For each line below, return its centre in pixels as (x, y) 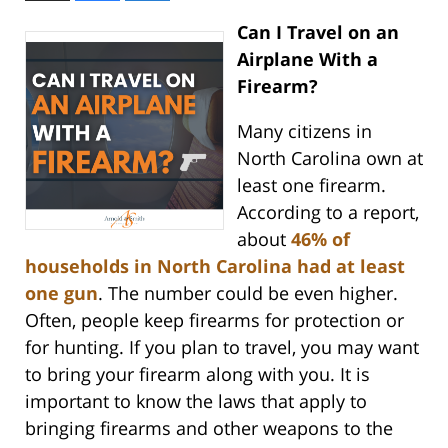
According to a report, (327, 211)
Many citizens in (304, 130)
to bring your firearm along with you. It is (197, 373)
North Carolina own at (329, 157)
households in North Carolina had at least (215, 265)
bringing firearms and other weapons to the (209, 427)
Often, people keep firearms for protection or (214, 319)
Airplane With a (307, 58)
